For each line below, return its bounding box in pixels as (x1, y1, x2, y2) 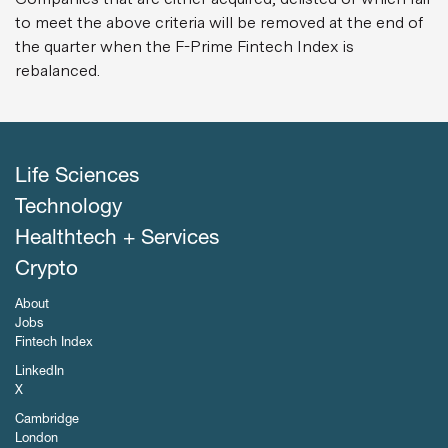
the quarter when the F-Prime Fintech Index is (15, 34, 354, 57)
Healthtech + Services (15, 229, 219, 250)
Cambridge (15, 414, 79, 427)
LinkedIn (15, 366, 64, 379)
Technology (15, 198, 122, 219)
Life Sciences (15, 167, 139, 188)
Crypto (15, 260, 78, 281)
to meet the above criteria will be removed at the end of (15, 10, 423, 33)
